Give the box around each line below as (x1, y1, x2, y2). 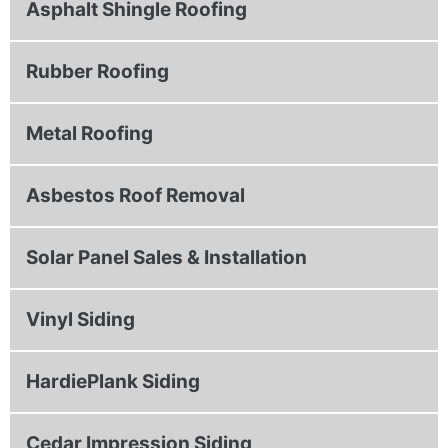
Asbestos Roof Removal (26, 183, 245, 207)
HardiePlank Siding (26, 369, 200, 393)
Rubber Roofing (26, 59, 169, 83)
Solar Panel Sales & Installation (26, 245, 307, 269)
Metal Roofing (26, 121, 153, 145)
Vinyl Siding (26, 307, 135, 331)
